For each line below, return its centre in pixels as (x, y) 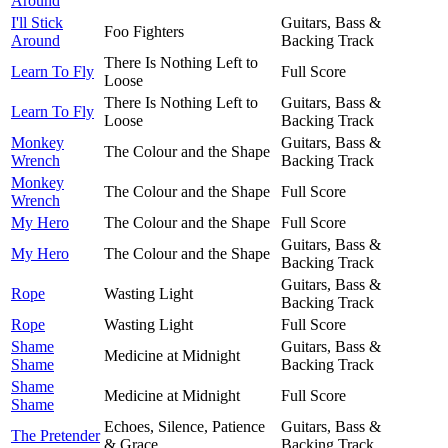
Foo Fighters (144, 31)
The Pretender (55, 435)
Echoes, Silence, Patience (184, 426)
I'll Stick (37, 22)
